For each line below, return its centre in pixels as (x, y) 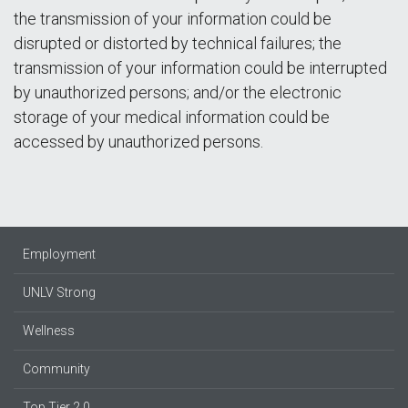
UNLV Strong (59, 292)
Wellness (49, 331)
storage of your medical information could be (172, 117)
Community (56, 369)
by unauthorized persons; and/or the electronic (178, 92)
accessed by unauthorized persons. (138, 142)
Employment (59, 254)
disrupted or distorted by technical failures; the (178, 43)
